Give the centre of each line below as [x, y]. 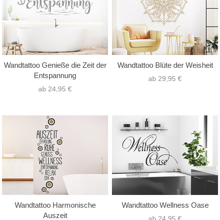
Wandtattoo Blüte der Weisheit [165, 65]
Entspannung [55, 76]
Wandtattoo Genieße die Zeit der [55, 65]
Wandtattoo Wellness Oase [165, 205]
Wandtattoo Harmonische [55, 205]
